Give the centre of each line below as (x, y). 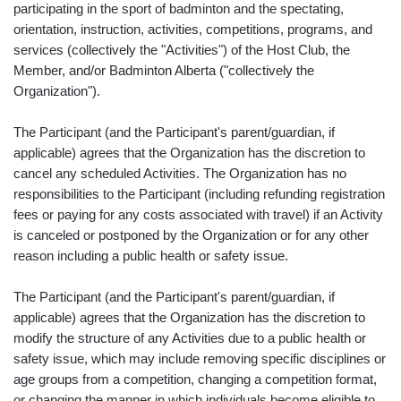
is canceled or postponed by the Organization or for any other (191, 235)
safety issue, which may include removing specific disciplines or (200, 358)
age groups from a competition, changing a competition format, (195, 379)
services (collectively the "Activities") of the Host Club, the (182, 49)
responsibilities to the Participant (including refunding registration (199, 193)
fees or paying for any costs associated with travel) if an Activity (198, 214)
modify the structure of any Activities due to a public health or (190, 337)
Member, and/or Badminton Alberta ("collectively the (164, 70)
